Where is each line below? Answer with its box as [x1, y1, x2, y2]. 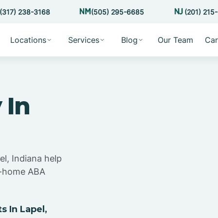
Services [68, 35, 99, 45]
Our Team [157, 35, 193, 45]
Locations [10, 35, 46, 45]
